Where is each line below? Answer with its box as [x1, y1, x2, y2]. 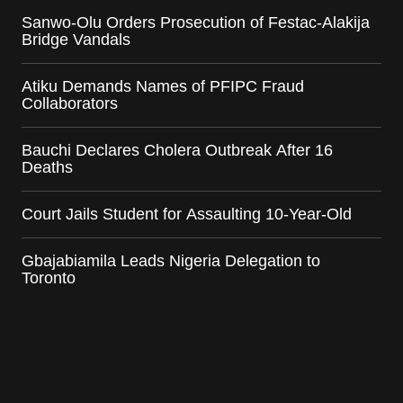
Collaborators [22, 94, 118, 113]
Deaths [22, 158, 73, 177]
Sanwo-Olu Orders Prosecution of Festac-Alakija [22, 13, 370, 32]
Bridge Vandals [22, 31, 130, 49]
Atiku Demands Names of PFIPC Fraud [22, 77, 304, 96]
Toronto [22, 269, 76, 288]
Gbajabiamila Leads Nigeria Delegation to [22, 252, 320, 271]
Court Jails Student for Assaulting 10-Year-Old [22, 205, 352, 224]
